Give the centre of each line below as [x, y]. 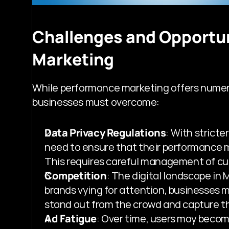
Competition [76, 175]
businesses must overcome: [96, 102]
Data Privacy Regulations [105, 132]
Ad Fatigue [71, 218]
